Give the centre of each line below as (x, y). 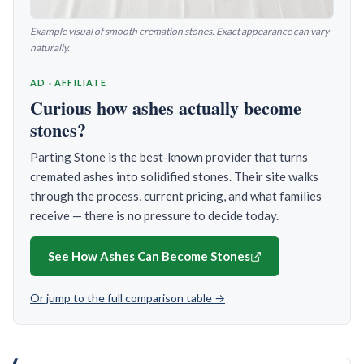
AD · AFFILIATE (68, 83)
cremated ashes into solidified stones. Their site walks (174, 177)
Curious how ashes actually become (166, 108)
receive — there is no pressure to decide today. (154, 216)
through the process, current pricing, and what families (176, 196)
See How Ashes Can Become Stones (149, 256)
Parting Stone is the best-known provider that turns (169, 157)
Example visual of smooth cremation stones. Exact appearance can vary (180, 32)
